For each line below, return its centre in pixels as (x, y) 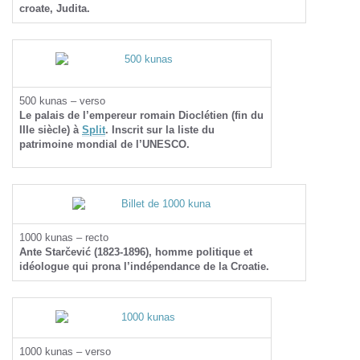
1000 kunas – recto (64, 237)
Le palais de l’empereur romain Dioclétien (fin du (141, 115)
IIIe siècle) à (51, 130)
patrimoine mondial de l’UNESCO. (104, 144)
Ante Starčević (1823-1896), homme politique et (136, 252)
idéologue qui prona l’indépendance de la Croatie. (144, 266)
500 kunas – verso (62, 101)
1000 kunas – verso (65, 352)
